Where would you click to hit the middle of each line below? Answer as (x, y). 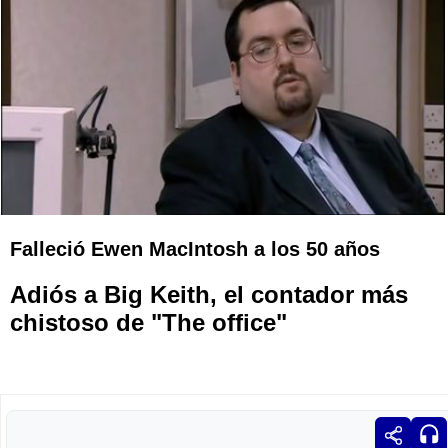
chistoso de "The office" (148, 322)
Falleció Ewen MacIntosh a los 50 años (195, 249)
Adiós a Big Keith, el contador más (209, 294)
